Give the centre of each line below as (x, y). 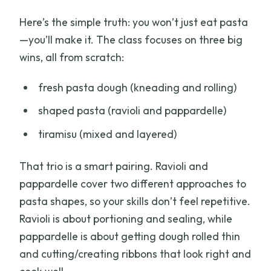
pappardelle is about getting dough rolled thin (130, 236)
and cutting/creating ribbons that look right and (135, 253)
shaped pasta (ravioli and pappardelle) (132, 111)
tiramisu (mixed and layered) (107, 134)
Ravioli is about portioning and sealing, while (126, 218)
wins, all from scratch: (72, 57)
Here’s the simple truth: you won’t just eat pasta (134, 22)
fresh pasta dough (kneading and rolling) (137, 87)
